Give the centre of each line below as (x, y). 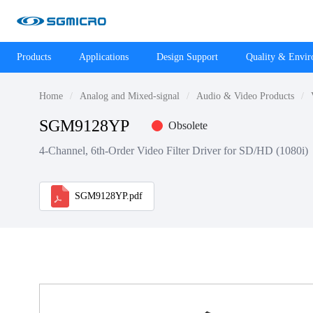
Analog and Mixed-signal (130, 96)
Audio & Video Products (245, 96)
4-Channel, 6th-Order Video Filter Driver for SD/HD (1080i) (174, 151)
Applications (104, 57)
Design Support (187, 57)
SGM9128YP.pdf (109, 196)
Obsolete (188, 125)
